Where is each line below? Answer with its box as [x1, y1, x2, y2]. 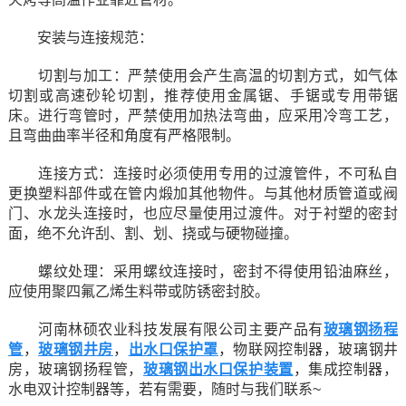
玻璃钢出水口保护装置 [143, 362, 294, 377]
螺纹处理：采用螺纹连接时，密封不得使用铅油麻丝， [7, 264, 399, 279]
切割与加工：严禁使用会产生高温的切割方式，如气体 [7, 68, 399, 83]
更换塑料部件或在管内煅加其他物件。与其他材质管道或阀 [7, 186, 399, 201]
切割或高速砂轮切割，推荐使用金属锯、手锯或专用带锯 [7, 88, 399, 103]
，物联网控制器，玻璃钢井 [217, 342, 399, 357]
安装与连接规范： [7, 30, 153, 45]
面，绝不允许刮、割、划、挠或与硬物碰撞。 [7, 226, 298, 241]
